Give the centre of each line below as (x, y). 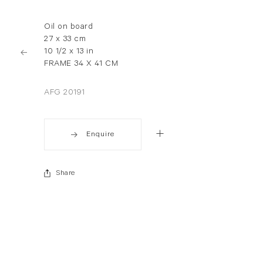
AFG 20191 (65, 94)
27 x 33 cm (65, 40)
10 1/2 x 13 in (69, 53)
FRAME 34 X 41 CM (81, 65)
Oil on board (68, 28)
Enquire (100, 135)
